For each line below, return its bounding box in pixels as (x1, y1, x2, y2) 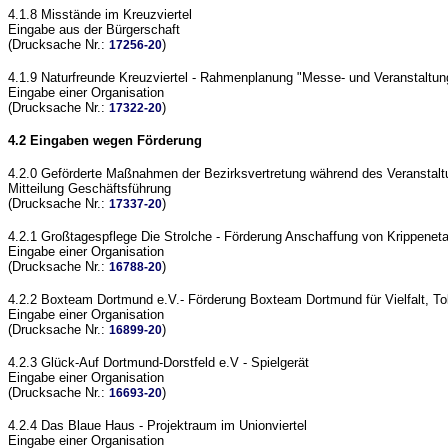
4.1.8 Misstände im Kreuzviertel (8, 7, 192, 22)
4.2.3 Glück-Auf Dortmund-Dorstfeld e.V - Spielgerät (8, 355, 309, 370)
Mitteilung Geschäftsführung (8, 181, 171, 196)
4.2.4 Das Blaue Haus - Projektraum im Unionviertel (8, 418, 307, 433)
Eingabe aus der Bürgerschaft (8, 22, 180, 37)
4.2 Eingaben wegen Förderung (8, 133, 202, 148)
